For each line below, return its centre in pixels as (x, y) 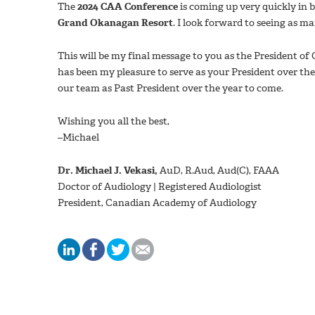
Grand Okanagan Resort (115, 22)
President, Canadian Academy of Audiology (157, 202)
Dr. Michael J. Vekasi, (109, 170)
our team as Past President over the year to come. (171, 88)
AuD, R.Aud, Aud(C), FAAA (219, 170)
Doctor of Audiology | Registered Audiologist (160, 186)
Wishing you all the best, (114, 121)
